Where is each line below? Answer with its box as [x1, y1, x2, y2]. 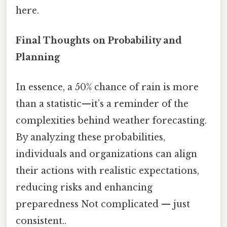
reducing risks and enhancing [16, 182, 153, 194]
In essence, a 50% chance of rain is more [16, 82, 199, 93]
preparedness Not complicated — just [16, 199, 190, 210]
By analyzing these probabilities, [16, 132, 165, 143]
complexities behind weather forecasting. [16, 115, 207, 127]
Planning [16, 51, 60, 63]
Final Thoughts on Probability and [16, 34, 182, 46]
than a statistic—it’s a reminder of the [16, 98, 188, 110]
